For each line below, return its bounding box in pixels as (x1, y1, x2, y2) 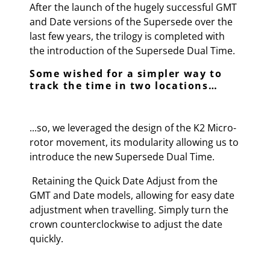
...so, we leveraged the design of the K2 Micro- (30, 121, 236, 134)
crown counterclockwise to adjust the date (30, 218, 222, 231)
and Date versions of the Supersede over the (30, 15, 233, 28)
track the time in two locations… (30, 79, 218, 92)
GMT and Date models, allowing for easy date (30, 189, 234, 202)
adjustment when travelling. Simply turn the (30, 203, 228, 216)
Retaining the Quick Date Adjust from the (32, 174, 218, 187)
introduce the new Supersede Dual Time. (30, 150, 215, 163)
